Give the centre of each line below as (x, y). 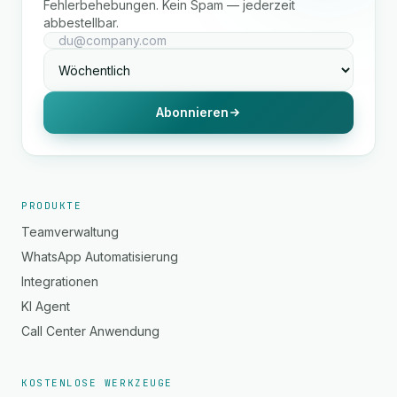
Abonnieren (192, 112)
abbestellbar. (81, 23)
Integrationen (60, 281)
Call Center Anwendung (90, 331)
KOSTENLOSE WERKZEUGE (97, 383)
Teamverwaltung (70, 232)
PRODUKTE (52, 206)
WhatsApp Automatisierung (100, 257)
